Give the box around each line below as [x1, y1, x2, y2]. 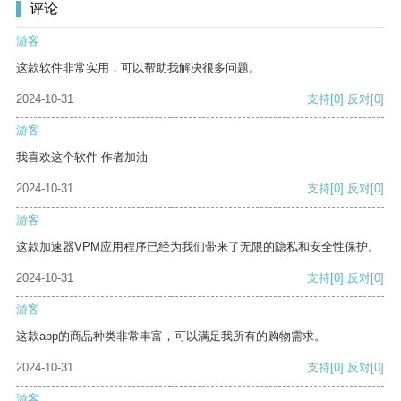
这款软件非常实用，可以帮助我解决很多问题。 [16, 61, 260, 75]
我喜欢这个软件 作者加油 [16, 150, 148, 165]
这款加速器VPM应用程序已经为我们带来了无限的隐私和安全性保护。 [16, 240, 380, 254]
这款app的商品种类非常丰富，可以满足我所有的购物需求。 [16, 329, 326, 344]
